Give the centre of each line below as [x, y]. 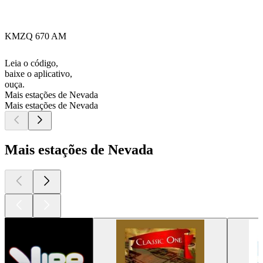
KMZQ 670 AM [36, 36]
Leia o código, [31, 63]
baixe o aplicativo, [38, 74]
